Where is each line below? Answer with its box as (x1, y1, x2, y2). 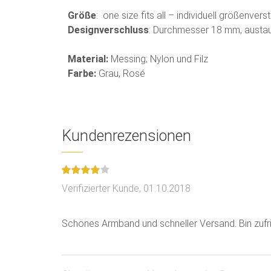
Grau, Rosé (99, 68, 145, 79)
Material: (68, 53, 108, 65)
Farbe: (68, 68, 99, 79)
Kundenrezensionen (62, 127, 191, 145)
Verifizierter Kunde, (62, 183, 143, 194)
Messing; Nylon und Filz (108, 53, 208, 65)
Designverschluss (68, 24, 149, 36)
